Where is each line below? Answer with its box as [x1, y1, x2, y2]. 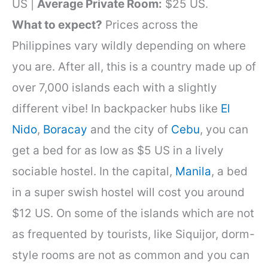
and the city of [87, 122, 171, 136]
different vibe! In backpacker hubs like [12, 101, 221, 115]
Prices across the [102, 17, 198, 32]
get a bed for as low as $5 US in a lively [12, 143, 224, 157]
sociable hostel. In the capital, [12, 164, 175, 178]
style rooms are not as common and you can [12, 248, 249, 262]
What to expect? [12, 17, 102, 32]
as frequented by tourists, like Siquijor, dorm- [12, 227, 255, 241]
